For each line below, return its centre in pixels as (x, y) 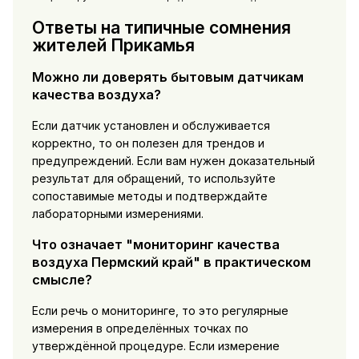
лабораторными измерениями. (117, 213)
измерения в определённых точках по (140, 328)
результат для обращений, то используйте (153, 178)
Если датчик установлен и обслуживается (151, 125)
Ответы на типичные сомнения (161, 28)
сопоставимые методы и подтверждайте (149, 196)
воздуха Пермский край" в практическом (171, 262)
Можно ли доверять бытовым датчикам (167, 77)
